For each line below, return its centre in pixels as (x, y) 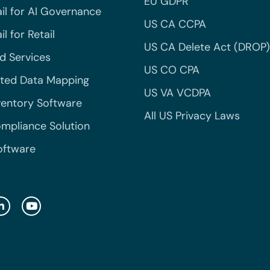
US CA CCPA (175, 24)
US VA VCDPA (177, 93)
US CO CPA (172, 70)
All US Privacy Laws (192, 116)
